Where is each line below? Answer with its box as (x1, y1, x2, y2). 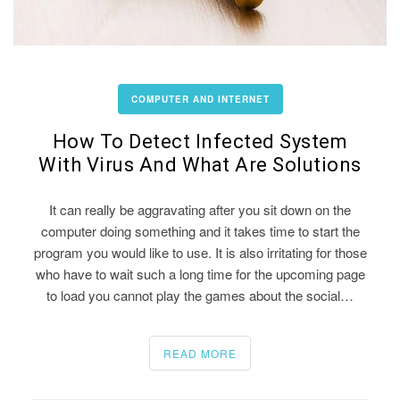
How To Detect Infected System (52, 129, 348, 153)
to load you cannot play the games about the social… (46, 285, 354, 304)
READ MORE (163, 345, 237, 361)
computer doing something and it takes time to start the (40, 221, 360, 240)
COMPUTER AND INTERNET (130, 92, 270, 105)
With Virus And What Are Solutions (38, 153, 362, 176)
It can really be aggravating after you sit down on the (49, 199, 351, 219)
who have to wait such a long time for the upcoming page (35, 263, 365, 283)
